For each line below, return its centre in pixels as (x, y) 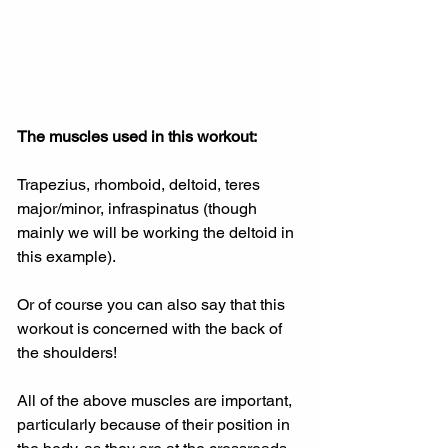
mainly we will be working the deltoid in (157, 232)
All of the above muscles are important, (156, 400)
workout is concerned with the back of (151, 328)
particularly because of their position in (155, 424)
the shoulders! (67, 352)
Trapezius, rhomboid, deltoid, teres (140, 184)
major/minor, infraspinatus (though (139, 208)
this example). (66, 256)
